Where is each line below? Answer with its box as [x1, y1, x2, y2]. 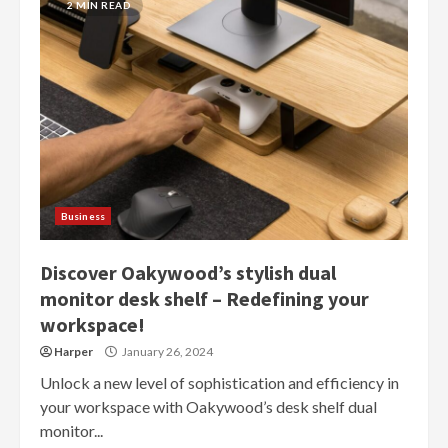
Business [61, 209, 105, 222]
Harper [54, 343, 93, 359]
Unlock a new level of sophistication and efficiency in [40, 372, 399, 392]
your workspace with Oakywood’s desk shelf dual [40, 396, 377, 416]
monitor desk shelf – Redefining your [40, 285, 369, 311]
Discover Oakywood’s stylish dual [40, 259, 336, 285]
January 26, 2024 [120, 343, 213, 359]
